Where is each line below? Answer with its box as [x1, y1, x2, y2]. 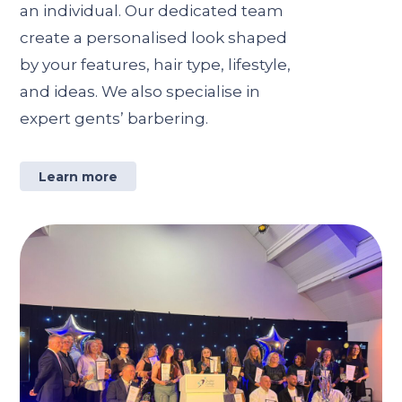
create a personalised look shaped [20, 28, 288, 47]
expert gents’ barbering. [20, 109, 209, 127]
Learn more [39, 168, 118, 185]
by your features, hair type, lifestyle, [20, 55, 292, 74]
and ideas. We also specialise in [20, 82, 261, 100]
